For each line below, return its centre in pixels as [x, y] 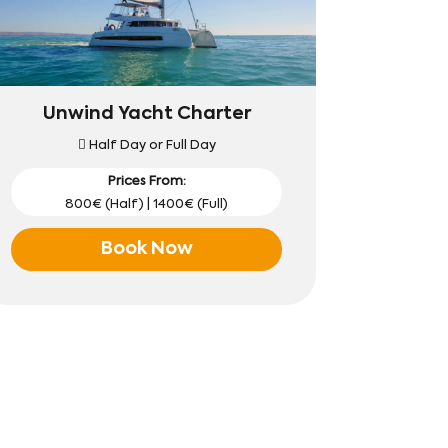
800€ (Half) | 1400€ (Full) [147, 204]
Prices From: [146, 181]
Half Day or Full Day [150, 145]
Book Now [146, 248]
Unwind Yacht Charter [146, 113]
